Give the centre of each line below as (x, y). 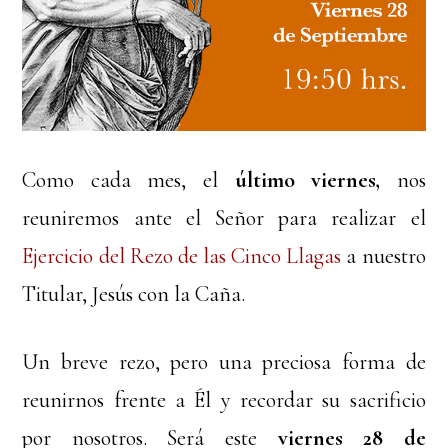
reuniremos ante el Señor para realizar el (224, 218)
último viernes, (315, 180)
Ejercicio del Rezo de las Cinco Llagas (182, 256)
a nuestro (383, 256)
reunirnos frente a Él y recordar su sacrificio (224, 400)
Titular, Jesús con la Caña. (134, 294)
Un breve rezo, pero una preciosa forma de (224, 362)
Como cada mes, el (128, 180)
